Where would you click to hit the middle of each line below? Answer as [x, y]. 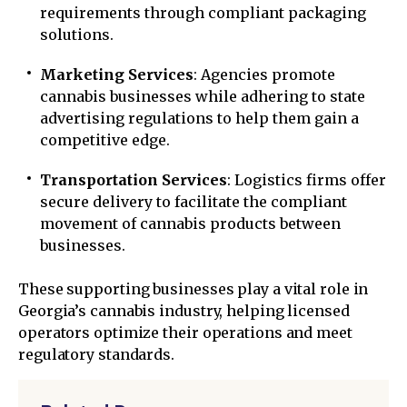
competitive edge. [105, 140]
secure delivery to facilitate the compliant [194, 202]
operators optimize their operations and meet [185, 333]
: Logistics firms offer [307, 180]
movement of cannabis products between [190, 224]
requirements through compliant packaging [203, 13]
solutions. [77, 35]
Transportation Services [134, 180]
